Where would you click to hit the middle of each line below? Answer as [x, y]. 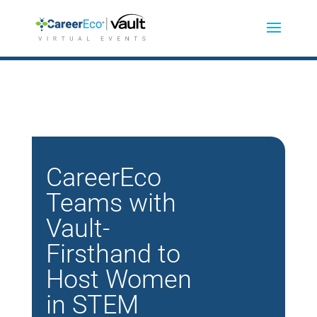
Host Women [119, 279]
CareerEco [103, 178]
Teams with [111, 203]
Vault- [77, 229]
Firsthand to [113, 254]
